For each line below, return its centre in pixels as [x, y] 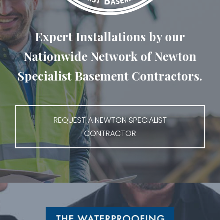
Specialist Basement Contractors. [110, 76]
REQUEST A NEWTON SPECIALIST [110, 120]
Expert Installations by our [110, 36]
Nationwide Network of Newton [110, 56]
